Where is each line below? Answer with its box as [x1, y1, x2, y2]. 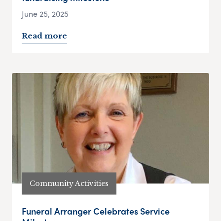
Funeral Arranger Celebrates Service [22, 205, 170, 218]
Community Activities [30, 179, 109, 188]
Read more [22, 31, 67, 41]
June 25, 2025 [22, 8, 69, 20]
